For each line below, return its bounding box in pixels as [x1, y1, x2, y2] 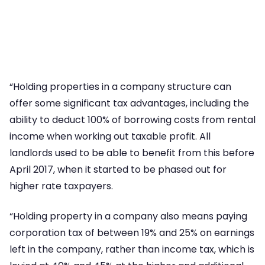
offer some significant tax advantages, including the [9, 96, 249, 111]
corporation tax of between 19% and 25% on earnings [9, 225, 254, 240]
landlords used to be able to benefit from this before [9, 146, 254, 160]
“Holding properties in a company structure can [9, 80, 231, 94]
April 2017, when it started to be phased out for [9, 163, 227, 177]
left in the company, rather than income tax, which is [9, 242, 254, 256]
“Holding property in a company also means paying [9, 209, 247, 223]
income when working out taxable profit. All [9, 130, 211, 144]
